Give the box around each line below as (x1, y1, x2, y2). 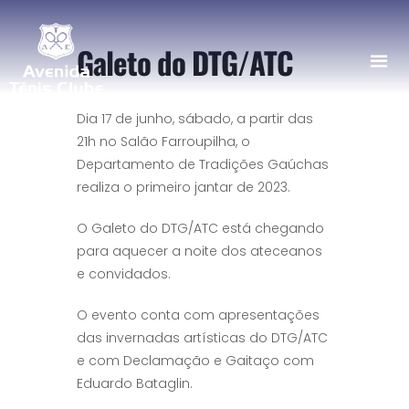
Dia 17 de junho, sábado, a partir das (77, 110, 313, 128)
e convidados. (77, 265, 171, 283)
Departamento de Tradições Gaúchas (77, 155, 329, 173)
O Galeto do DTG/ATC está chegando (77, 219, 324, 237)
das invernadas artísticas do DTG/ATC (77, 329, 328, 347)
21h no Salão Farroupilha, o (77, 132, 250, 151)
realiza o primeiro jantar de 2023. (77, 178, 290, 196)
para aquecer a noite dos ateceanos (77, 242, 322, 260)
